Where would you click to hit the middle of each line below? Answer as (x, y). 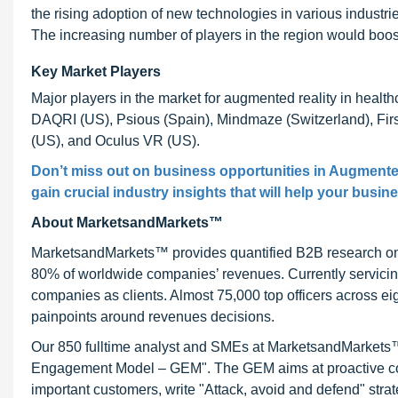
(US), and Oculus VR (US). (115, 141)
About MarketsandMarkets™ (127, 223)
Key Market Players (96, 72)
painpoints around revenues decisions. (153, 317)
